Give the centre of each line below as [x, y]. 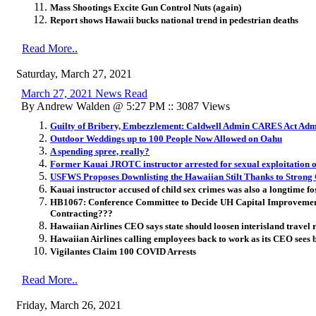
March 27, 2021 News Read [84, 93]
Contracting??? [81, 213]
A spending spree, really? [100, 151]
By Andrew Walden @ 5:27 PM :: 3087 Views [126, 106]
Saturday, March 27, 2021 [74, 73]
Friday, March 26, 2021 [69, 305]
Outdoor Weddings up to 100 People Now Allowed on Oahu [166, 138]
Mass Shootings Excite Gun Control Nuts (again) [146, 7]
